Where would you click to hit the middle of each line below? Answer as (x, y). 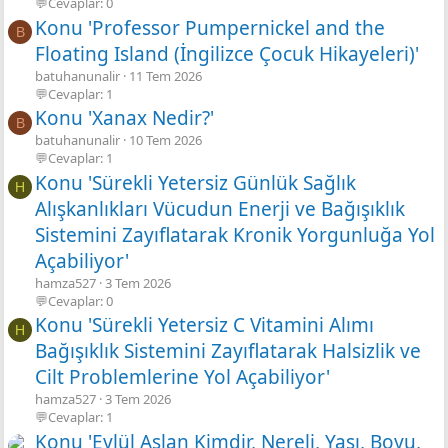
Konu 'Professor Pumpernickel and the (210, 27)
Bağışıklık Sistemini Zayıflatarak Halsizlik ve (228, 351)
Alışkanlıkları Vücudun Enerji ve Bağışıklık (220, 208)
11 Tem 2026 (165, 75)
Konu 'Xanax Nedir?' (124, 118)
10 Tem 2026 (165, 140)
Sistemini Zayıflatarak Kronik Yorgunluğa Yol (235, 234)
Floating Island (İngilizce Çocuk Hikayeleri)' (227, 53)
